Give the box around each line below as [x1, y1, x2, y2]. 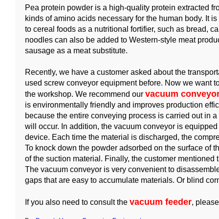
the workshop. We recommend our [25, 90, 145, 98]
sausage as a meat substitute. [25, 46, 128, 55]
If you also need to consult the [25, 198, 130, 206]
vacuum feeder [130, 197, 192, 207]
